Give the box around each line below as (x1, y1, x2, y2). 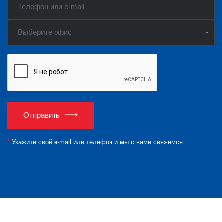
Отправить (23, 111, 60, 119)
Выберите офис (18, 28, 72, 37)
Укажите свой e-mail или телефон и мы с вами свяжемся (10, 138, 183, 146)
